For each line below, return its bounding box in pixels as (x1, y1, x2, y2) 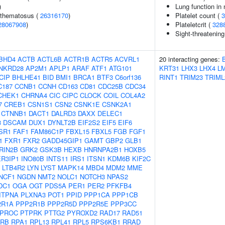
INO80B (21, 154, 44, 163)
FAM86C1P (31, 127, 64, 136)
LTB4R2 (2, 163, 25, 172)
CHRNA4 (21, 90, 47, 100)
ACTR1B (64, 54, 89, 64)
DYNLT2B (48, 118, 76, 127)
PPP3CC (110, 199, 137, 208)
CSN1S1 (28, 99, 53, 109)
